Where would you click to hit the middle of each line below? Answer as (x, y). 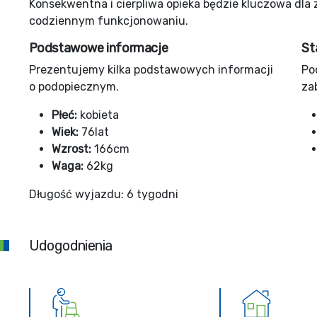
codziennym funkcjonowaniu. (108, 21)
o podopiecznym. (74, 87)
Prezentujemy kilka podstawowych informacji (151, 70)
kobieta (99, 115)
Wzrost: (73, 149)
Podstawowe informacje (98, 48)
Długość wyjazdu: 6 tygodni (103, 194)
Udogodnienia (70, 246)
